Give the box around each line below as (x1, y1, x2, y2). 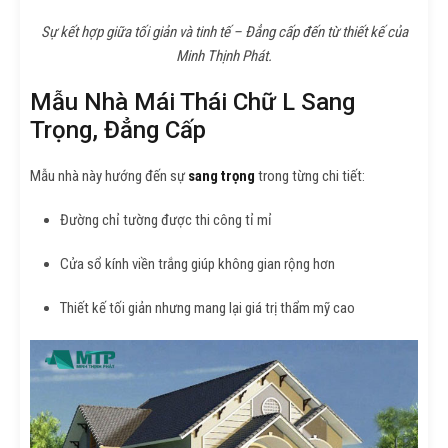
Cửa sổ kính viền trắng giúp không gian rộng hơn (60, 255, 335, 274)
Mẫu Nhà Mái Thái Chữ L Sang (30, 88, 355, 117)
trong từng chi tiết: (255, 167, 365, 186)
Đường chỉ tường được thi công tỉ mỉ (60, 211, 272, 230)
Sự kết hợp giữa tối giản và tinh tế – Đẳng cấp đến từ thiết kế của (40, 23, 408, 42)
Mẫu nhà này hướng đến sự (30, 167, 188, 186)
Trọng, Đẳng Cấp (30, 116, 206, 145)
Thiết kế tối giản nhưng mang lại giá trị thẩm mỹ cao (60, 299, 355, 318)
